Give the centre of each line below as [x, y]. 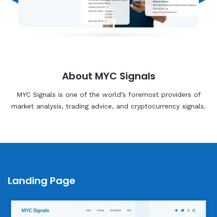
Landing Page [42, 181]
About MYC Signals [108, 76]
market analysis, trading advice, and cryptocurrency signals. [108, 106]
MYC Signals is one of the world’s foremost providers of [108, 95]
